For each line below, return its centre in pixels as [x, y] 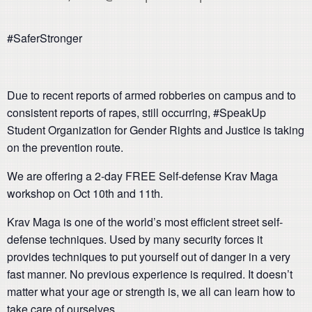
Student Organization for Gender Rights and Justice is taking [156, 130]
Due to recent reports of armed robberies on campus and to [151, 95]
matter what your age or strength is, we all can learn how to [151, 291]
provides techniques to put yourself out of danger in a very [149, 257]
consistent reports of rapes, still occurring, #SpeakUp [136, 112]
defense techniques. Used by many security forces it [135, 239]
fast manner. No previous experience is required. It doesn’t [150, 274]
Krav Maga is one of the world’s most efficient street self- [145, 222]
